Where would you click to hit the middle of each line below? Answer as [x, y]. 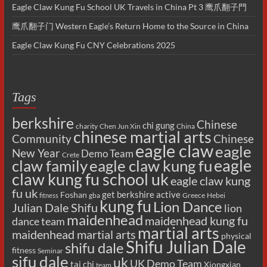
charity [86, 126]
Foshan [73, 195]
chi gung [158, 125]
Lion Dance [187, 207]
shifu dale [94, 248]
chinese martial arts [142, 137]
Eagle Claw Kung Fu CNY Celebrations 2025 [93, 45]
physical [236, 236]
